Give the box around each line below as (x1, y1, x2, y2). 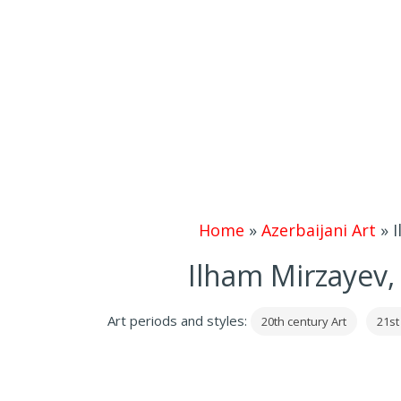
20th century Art (260, 313, 346, 329)
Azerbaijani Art (261, 219, 376, 241)
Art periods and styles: (107, 311, 251, 329)
